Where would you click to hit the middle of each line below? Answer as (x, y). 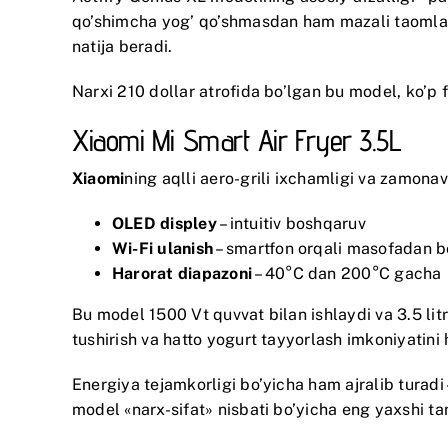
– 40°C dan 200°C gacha (347, 273)
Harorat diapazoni (182, 273)
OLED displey (164, 223)
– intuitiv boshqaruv (291, 223)
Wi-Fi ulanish (163, 248)
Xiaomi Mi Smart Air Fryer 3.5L (237, 139)
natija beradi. (122, 46)
